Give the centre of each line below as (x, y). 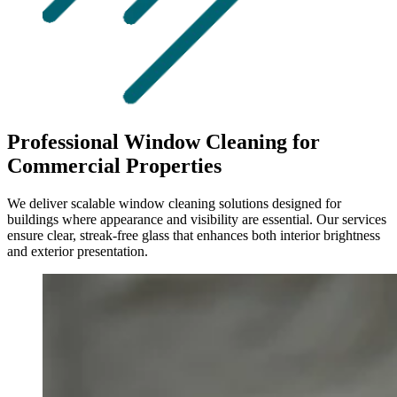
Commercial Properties (114, 165)
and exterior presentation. (78, 251)
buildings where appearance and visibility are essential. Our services (197, 219)
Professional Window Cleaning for (163, 141)
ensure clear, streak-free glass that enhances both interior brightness (194, 235)
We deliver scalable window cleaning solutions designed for (174, 203)
